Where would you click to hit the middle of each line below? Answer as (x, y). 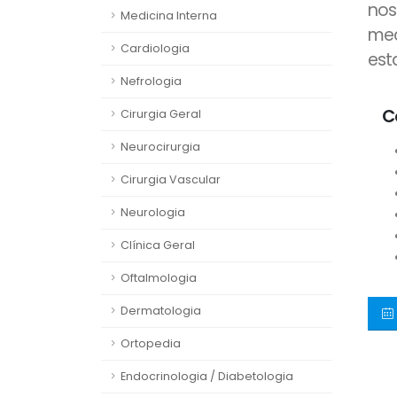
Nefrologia (151, 81)
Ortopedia (151, 343)
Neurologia (153, 212)
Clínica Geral (158, 245)
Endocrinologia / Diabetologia (207, 376)
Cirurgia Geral (161, 114)
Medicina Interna (169, 16)
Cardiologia (155, 48)
